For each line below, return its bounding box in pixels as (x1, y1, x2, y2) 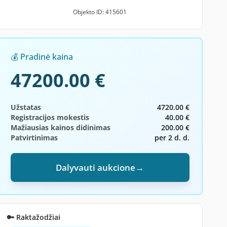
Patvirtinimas (10, 133, 58, 142)
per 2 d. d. (154, 133, 190, 142)
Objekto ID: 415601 (73, 8, 127, 16)
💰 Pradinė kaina (10, 51, 73, 62)
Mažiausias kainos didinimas (10, 123, 110, 132)
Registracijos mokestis (10, 112, 89, 122)
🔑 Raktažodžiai (7, 212, 60, 222)
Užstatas (10, 102, 41, 112)
